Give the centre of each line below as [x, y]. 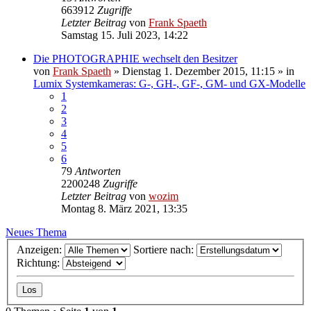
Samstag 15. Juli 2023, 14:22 [125, 35]
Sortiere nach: [165, 250]
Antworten [98, 171]
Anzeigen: [41, 250]
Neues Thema [36, 232]
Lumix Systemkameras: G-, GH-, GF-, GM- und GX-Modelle [169, 83]
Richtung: [40, 263]
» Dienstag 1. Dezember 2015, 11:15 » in [203, 71]
